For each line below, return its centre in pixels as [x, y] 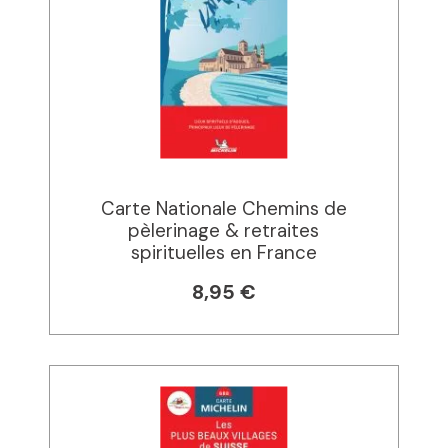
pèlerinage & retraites [224, 230]
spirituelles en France [223, 252]
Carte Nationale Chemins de [223, 208]
